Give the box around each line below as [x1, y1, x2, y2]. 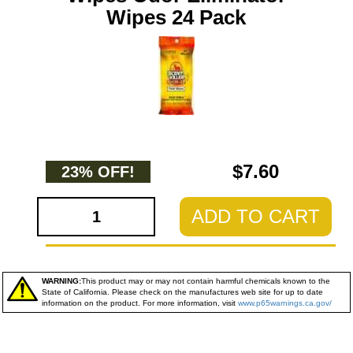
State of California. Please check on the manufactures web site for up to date [42, 288, 323, 296]
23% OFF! [61, 163, 135, 180]
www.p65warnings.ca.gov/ [238, 299, 332, 307]
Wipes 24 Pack [106, 6, 247, 29]
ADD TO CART [191, 206, 320, 227]
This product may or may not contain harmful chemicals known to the [81, 277, 330, 285]
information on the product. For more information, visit [42, 299, 238, 307]
